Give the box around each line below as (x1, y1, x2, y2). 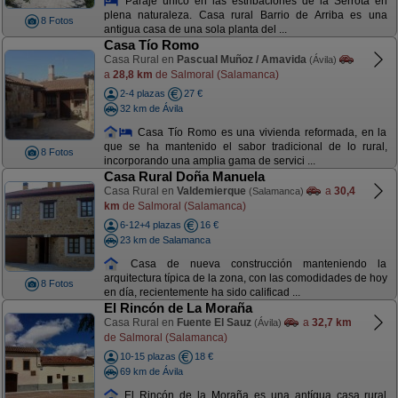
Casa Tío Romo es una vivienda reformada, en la (133, 125, 387, 139)
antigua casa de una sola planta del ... (103, 23, 287, 36)
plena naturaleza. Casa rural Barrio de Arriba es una (103, 9, 387, 22)
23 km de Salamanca (119, 234, 211, 245)
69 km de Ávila (119, 365, 183, 377)
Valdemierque (176, 185, 246, 197)
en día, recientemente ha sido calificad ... (103, 286, 300, 299)
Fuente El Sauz (176, 316, 251, 329)
